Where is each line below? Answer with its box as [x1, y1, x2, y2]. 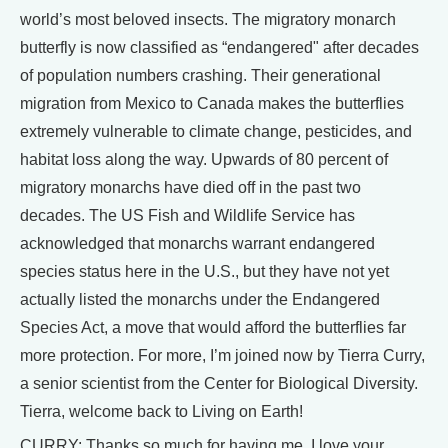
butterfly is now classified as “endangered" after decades [20, 38, 419, 56]
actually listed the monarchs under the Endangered [20, 290, 380, 308]
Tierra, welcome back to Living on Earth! [20, 402, 303, 420]
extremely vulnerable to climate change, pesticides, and [20, 122, 412, 140]
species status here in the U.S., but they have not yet [20, 262, 389, 280]
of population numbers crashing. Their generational [20, 66, 381, 84]
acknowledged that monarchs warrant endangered [20, 234, 375, 252]
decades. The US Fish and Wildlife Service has [20, 206, 355, 224]
